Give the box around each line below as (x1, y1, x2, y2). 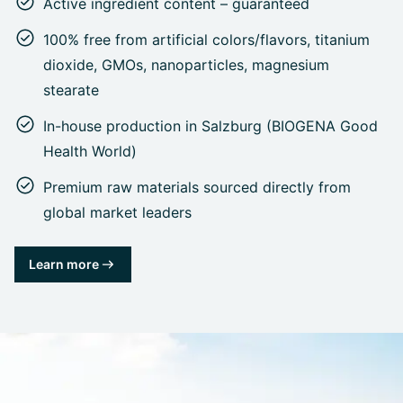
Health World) (43, 142, 137, 161)
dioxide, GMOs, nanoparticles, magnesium (43, 56, 329, 75)
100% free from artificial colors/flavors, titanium (43, 31, 370, 49)
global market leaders (43, 203, 192, 222)
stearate (43, 81, 99, 100)
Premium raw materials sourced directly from (43, 178, 351, 197)
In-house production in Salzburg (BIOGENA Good (43, 117, 378, 136)
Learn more (29, 256, 99, 273)
